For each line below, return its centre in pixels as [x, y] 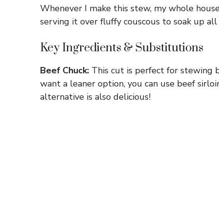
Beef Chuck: [65, 70]
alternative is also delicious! [95, 97]
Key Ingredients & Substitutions [122, 48]
